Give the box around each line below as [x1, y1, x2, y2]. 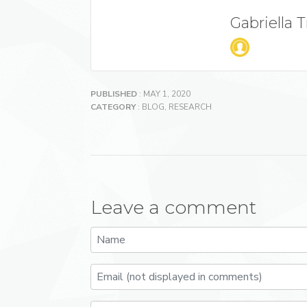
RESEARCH [169, 101, 212, 112]
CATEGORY [90, 101, 136, 112]
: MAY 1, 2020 [137, 88, 191, 99]
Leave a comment [90, 196, 256, 219]
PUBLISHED [90, 88, 137, 99]
